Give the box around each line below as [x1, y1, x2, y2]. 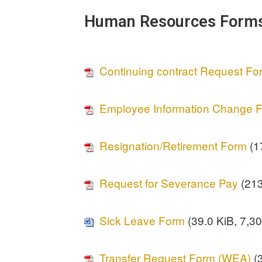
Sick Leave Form [99, 212, 185, 229]
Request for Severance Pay [99, 175, 239, 191]
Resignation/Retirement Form [99, 137, 247, 154]
